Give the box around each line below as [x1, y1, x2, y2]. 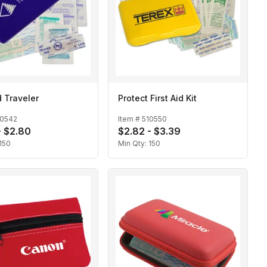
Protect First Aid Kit [118, 93, 197, 104]
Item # [118, 114, 142, 123]
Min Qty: [118, 138, 148, 148]
